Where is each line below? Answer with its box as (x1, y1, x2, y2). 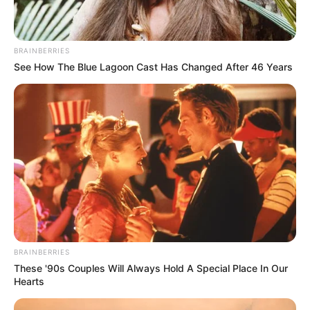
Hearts (14, 275, 44, 288)
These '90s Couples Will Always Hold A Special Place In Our (14, 262, 288, 275)
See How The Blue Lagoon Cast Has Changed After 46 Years (14, 60, 293, 73)
